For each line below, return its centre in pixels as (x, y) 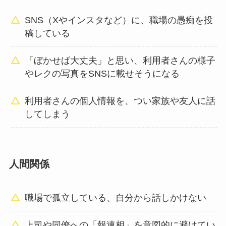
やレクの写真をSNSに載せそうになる (102, 73)
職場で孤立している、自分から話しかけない (116, 197)
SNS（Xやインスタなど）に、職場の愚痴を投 (119, 20)
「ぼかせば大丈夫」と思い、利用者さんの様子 (120, 60)
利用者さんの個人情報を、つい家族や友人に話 (120, 101)
